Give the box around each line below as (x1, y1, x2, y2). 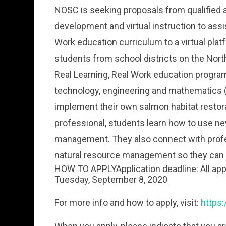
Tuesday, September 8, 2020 (54, 174, 168, 185)
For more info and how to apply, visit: (54, 197, 201, 208)
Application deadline (116, 163, 197, 175)
